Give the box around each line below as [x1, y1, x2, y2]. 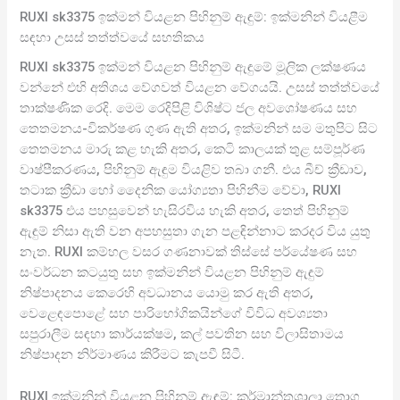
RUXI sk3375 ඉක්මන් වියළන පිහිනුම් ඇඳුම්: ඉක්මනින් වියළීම [20, 9, 369, 26]
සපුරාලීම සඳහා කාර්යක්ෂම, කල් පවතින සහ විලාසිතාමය [20, 326, 345, 343]
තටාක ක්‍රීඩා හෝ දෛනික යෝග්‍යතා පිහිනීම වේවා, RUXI [20, 182, 342, 199]
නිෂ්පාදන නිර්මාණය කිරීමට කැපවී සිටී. [20, 346, 246, 363]
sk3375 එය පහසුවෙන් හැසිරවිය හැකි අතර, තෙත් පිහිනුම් [20, 203, 350, 220]
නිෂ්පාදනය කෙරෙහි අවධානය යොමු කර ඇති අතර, [20, 285, 314, 302]
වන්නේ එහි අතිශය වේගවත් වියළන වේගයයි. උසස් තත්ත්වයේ [20, 79, 380, 96]
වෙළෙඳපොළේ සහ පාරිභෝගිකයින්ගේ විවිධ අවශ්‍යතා [20, 305, 329, 322]
